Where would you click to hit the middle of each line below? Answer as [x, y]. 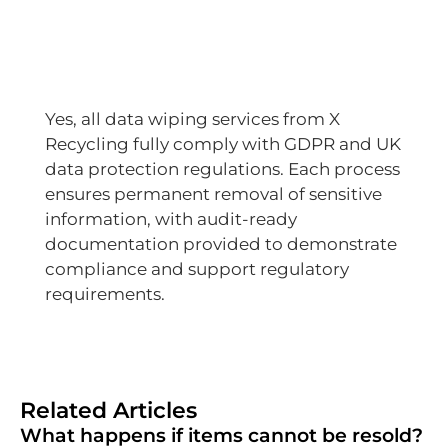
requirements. [105, 294]
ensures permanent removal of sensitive [213, 194]
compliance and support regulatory [197, 269]
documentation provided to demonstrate [221, 244]
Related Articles [108, 410]
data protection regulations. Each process [222, 169]
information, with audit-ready [171, 219]
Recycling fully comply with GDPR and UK [223, 144]
